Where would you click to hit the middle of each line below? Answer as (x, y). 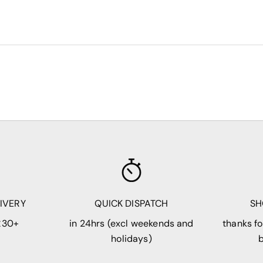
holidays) (131, 239)
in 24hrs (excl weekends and (131, 224)
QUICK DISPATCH (131, 204)
